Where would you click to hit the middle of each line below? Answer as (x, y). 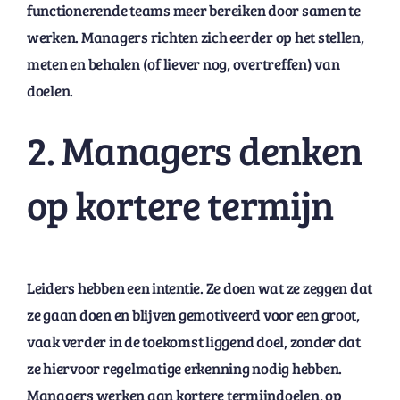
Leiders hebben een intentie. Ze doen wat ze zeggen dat (200, 287)
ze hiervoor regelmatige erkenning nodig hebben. (184, 368)
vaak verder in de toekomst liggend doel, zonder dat (193, 341)
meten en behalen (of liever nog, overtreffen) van (183, 64)
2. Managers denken (194, 150)
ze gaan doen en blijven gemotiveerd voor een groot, (193, 314)
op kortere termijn (180, 204)
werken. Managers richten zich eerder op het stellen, (195, 37)
